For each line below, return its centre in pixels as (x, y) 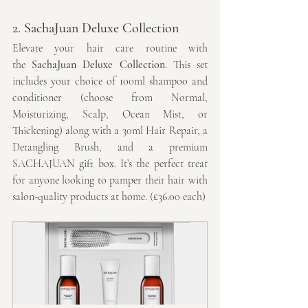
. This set (186, 64)
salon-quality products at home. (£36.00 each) (109, 196)
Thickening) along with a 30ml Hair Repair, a (110, 130)
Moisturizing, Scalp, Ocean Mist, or (110, 114)
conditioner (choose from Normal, (110, 97)
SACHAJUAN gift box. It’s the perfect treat (110, 163)
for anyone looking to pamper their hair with (110, 180)
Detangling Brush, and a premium (110, 147)
